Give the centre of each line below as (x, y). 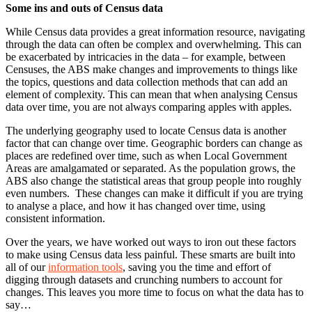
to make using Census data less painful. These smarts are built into (150, 255)
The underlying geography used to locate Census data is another (146, 131)
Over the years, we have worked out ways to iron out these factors (151, 242)
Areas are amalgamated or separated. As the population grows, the (150, 169)
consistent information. (55, 219)
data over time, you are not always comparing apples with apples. (149, 107)
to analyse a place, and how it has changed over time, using (135, 206)
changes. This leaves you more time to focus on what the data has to (155, 292)
